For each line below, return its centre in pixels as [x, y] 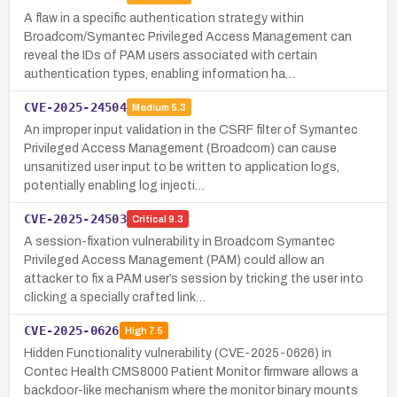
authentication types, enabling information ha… [160, 74]
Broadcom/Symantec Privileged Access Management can [188, 36]
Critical [149, 219]
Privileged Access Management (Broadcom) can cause [180, 148]
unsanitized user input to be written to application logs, [182, 167]
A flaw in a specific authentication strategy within [164, 18]
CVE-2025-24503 [75, 218]
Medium [150, 108]
